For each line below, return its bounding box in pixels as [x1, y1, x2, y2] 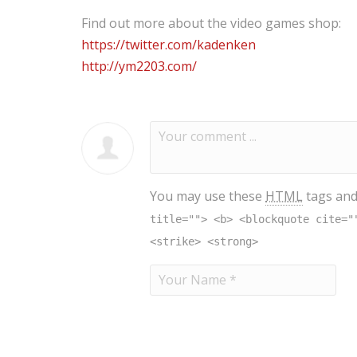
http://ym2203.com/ [81, 57, 197, 76]
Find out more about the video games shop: [81, 14, 341, 33]
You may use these [150, 187, 265, 206]
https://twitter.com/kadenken [81, 36, 256, 54]
